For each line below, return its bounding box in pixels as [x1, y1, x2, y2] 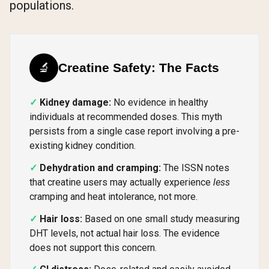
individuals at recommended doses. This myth [29, 111, 222, 123]
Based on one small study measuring [82, 213, 240, 225]
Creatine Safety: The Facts [58, 60, 219, 74]
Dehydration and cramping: [40, 162, 161, 174]
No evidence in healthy [111, 97, 208, 109]
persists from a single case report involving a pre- [29, 125, 240, 138]
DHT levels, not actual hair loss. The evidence [29, 227, 220, 239]
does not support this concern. [29, 241, 157, 253]
